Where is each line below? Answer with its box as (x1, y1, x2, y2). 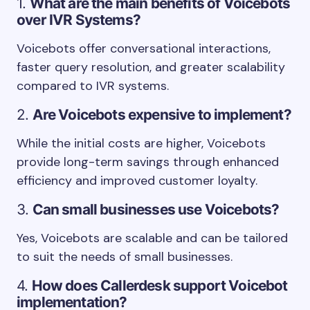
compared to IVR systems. (17, 77, 169, 94)
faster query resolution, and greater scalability (17, 59, 285, 75)
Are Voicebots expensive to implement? (32, 106, 291, 123)
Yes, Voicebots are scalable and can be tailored (17, 230, 288, 246)
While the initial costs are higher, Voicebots (17, 135, 266, 152)
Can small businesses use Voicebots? (32, 201, 280, 218)
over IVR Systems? (17, 11, 140, 28)
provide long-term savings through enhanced (17, 154, 279, 170)
